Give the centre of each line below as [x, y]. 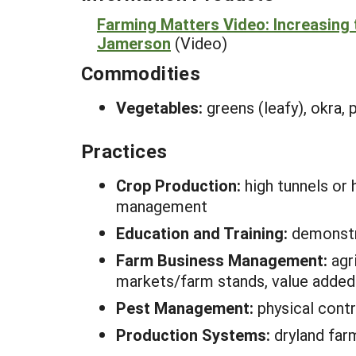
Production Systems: [195, 335]
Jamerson [134, 43]
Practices [124, 151]
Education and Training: [204, 233]
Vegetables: [161, 107]
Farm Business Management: [224, 260]
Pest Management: [187, 308]
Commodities [141, 73]
